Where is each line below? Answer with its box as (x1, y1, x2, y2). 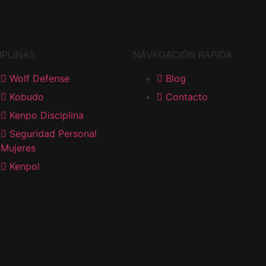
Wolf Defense (9, 72, 69, 84)
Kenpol (9, 160, 40, 172)
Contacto (166, 90, 208, 103)
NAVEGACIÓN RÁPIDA (133, 48, 232, 61)
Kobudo (9, 90, 44, 103)
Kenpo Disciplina (9, 109, 84, 121)
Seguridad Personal (9, 127, 97, 140)
